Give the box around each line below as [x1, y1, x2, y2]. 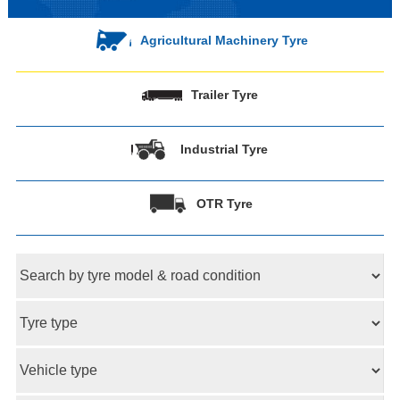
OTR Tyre [196, 196, 253, 211]
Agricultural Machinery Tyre [140, 33, 309, 47]
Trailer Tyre [190, 87, 258, 102]
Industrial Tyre [180, 142, 269, 156]
